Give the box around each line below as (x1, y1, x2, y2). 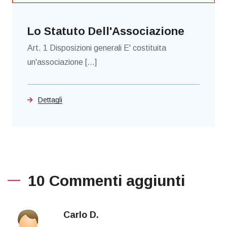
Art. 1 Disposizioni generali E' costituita (27, 44, 166, 53)
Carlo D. (63, 210, 99, 220)
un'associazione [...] (27, 58, 97, 67)
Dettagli (38, 96, 62, 104)
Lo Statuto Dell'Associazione (27, 25, 184, 38)
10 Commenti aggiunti (28, 172, 185, 190)
